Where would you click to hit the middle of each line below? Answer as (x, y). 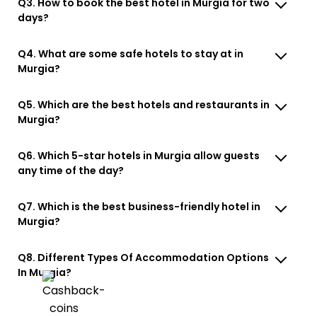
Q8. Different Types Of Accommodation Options (144, 257)
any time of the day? (71, 170)
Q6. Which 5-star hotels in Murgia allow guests (139, 155)
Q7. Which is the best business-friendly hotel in (139, 206)
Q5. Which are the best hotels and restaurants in (144, 104)
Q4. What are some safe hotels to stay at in (131, 53)
